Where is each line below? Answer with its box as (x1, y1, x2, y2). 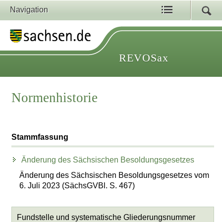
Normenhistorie (11, 90, 98, 106)
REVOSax (119, 52, 168, 64)
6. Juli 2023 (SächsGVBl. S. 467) (19, 181, 135, 190)
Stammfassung (11, 133, 69, 142)
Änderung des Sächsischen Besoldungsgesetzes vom (19, 170, 210, 179)
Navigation (10, 5, 48, 14)
